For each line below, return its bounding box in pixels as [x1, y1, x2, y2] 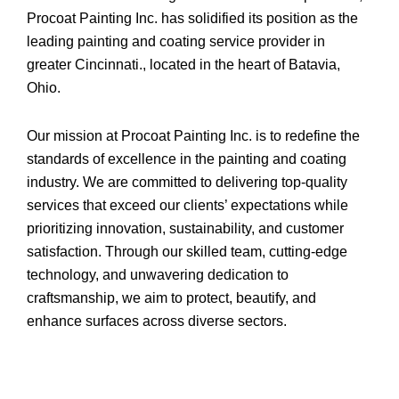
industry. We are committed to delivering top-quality [27, 174, 347, 190]
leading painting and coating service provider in [27, 33, 325, 49]
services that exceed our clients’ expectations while [27, 197, 348, 213]
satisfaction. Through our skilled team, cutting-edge [27, 243, 347, 259]
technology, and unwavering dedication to [27, 266, 289, 282]
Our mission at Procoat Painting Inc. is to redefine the [27, 127, 360, 143]
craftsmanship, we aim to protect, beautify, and [27, 289, 316, 305]
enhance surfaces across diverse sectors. [27, 313, 290, 329]
